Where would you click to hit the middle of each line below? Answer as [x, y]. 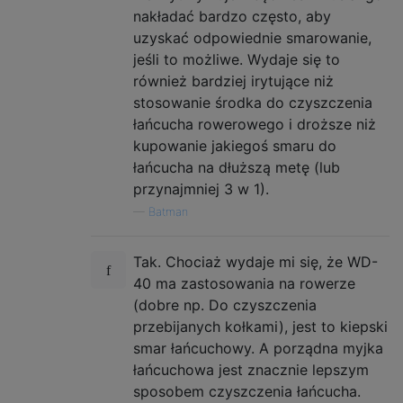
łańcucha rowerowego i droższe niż [255, 124]
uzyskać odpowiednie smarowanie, [252, 37]
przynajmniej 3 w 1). [201, 188]
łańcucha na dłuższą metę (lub [237, 167]
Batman [168, 211]
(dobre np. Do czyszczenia [225, 304]
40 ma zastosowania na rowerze [244, 283]
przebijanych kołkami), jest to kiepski [260, 326]
